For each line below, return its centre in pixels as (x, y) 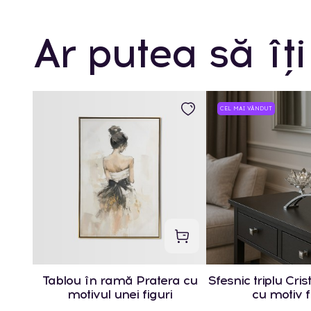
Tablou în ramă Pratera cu (119, 280)
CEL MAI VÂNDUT (246, 108)
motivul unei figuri (119, 294)
